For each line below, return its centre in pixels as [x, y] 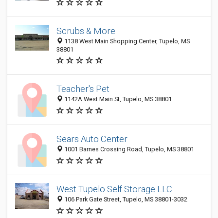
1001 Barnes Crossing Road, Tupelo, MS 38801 [128, 149]
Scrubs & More [86, 31]
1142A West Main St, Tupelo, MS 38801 [117, 99]
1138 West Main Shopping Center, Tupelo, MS [126, 41]
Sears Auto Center [92, 139]
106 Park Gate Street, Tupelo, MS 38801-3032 [125, 200]
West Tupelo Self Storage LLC [114, 189]
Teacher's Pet [83, 89]
